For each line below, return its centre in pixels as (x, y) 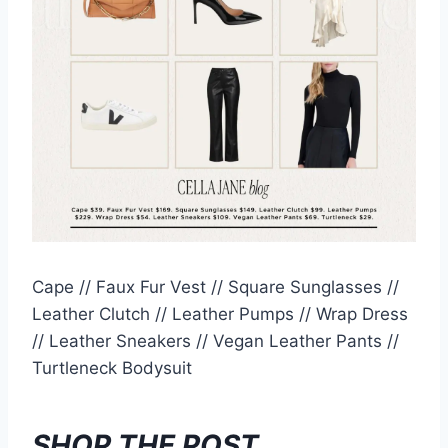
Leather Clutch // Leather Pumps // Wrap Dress (220, 313)
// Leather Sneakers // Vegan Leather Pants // (215, 340)
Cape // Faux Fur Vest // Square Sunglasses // (215, 286)
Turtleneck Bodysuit (112, 367)
